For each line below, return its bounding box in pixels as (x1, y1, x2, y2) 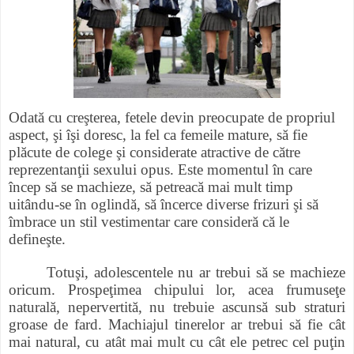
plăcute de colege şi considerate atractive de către (9, 144, 300, 161)
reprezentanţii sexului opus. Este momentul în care (9, 161, 312, 179)
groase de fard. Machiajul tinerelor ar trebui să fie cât (9, 316, 345, 333)
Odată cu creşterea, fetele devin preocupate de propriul (9, 109, 335, 126)
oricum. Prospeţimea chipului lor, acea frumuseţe (9, 281, 345, 299)
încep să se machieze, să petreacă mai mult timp (9, 179, 293, 196)
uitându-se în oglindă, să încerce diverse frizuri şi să (9, 196, 318, 213)
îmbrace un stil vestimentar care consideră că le (9, 213, 289, 231)
